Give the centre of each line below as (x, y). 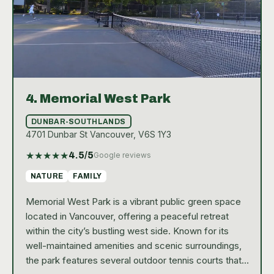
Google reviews (122, 155)
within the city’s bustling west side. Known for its (127, 231)
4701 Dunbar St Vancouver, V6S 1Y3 (98, 135)
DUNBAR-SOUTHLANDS (79, 121)
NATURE (47, 176)
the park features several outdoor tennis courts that (133, 261)
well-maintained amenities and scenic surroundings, (133, 246)
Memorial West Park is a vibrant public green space (133, 202)
